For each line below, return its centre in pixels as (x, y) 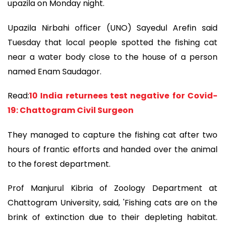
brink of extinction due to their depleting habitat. (113, 217)
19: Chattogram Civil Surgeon (71, 110)
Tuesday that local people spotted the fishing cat (113, 42)
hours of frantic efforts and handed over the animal (113, 149)
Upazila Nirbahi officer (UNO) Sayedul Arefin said (113, 28)
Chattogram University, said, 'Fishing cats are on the (113, 203)
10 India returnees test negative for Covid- (123, 96)
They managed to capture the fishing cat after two (113, 135)
